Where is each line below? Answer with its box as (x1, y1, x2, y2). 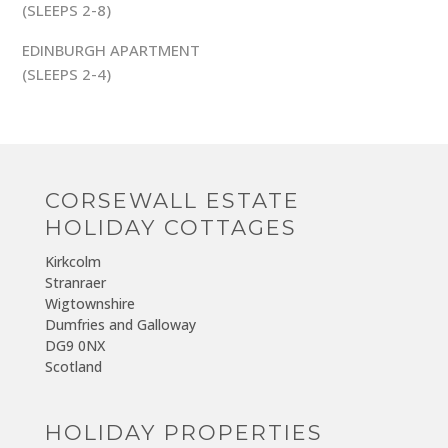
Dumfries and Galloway (44, 315, 196, 335)
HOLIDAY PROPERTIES (44, 419, 323, 445)
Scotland (44, 357, 102, 377)
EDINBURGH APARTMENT (22, 40, 201, 61)
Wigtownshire (44, 294, 135, 314)
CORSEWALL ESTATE (44, 188, 300, 214)
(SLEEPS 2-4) (22, 64, 112, 85)
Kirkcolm (44, 252, 101, 272)
